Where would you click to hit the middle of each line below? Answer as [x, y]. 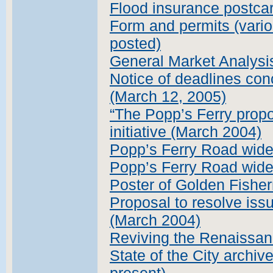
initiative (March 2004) [186, 132]
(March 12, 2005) [168, 97]
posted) [135, 44]
